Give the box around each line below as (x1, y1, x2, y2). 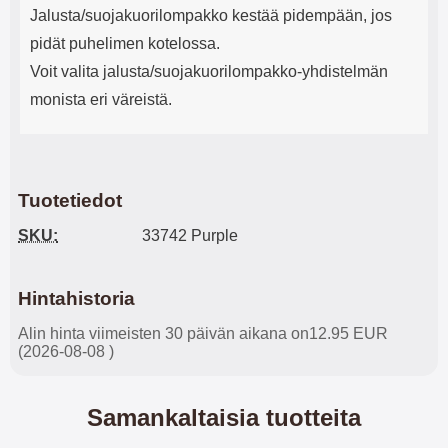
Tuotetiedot (18, 190, 122, 211)
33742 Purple (142, 227, 238, 244)
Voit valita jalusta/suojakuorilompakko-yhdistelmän (30, 63, 388, 80)
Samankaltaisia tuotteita (87, 404, 361, 431)
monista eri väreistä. (30, 91, 172, 108)
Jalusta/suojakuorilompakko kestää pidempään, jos (30, 7, 392, 24)
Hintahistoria (18, 288, 135, 309)
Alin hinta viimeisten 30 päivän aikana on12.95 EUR (18, 325, 388, 342)
